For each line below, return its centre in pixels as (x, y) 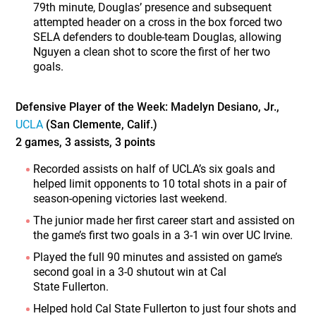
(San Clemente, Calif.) (101, 124)
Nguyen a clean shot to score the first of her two (152, 51)
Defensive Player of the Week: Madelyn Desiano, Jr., (148, 107)
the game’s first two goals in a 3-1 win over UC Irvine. (163, 235)
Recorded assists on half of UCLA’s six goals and (154, 169)
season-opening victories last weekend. (130, 198)
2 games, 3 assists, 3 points (86, 142)
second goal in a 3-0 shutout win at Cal (130, 272)
